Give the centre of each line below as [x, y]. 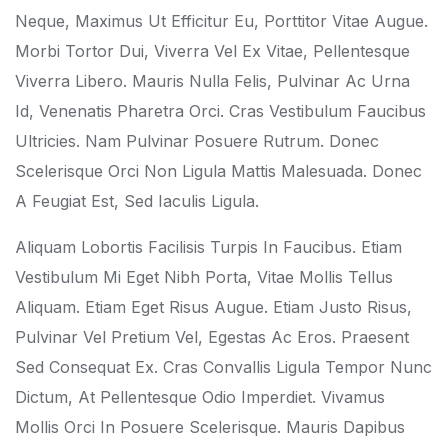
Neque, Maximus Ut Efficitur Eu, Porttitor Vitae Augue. [221, 20]
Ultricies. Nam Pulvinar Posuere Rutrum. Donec [197, 140]
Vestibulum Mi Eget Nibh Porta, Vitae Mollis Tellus [204, 276]
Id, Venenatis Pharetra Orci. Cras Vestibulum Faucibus [220, 110]
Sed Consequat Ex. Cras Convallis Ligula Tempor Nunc [223, 366]
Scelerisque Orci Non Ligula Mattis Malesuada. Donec [218, 170]
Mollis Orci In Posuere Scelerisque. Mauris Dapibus [210, 426]
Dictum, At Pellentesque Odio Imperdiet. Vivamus [200, 396]
